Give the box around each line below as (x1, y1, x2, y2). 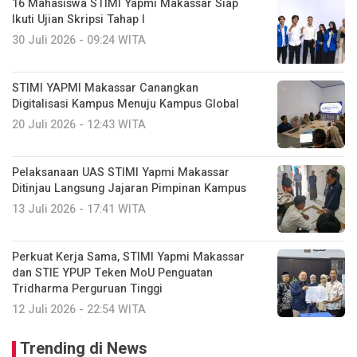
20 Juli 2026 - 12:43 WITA (12, 116, 146, 133)
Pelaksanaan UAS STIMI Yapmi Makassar (12, 163, 229, 181)
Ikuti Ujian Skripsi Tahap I (12, 10, 145, 28)
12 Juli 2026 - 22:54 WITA (12, 300, 146, 318)
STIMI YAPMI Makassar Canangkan (12, 79, 198, 96)
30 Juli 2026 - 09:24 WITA (12, 31, 146, 49)
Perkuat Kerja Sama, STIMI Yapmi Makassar (12, 248, 245, 265)
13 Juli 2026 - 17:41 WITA (12, 200, 146, 218)
